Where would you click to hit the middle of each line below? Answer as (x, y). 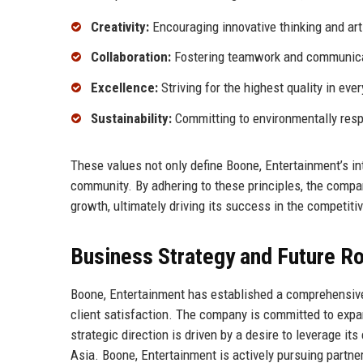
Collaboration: (131, 57)
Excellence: (124, 88)
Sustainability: (131, 119)
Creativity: (120, 26)
